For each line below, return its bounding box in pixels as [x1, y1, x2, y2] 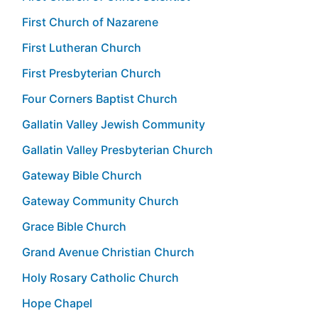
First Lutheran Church [22, 40, 141, 55]
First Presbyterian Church [22, 65, 161, 80]
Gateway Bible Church [22, 168, 142, 182]
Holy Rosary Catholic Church [22, 270, 179, 285]
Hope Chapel [22, 295, 92, 310]
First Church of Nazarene [22, 14, 158, 29]
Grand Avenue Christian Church [22, 244, 194, 259]
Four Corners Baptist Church [22, 91, 177, 106]
